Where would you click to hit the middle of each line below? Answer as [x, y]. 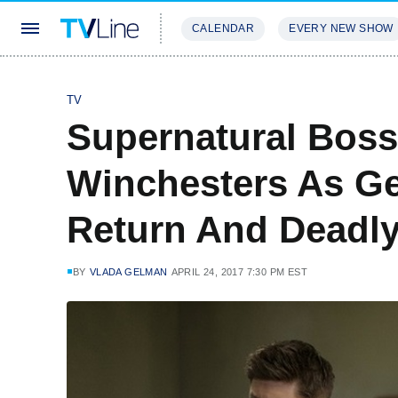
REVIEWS [304, 81]
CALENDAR [223, 28]
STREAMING [218, 81]
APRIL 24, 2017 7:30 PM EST [239, 272]
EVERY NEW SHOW [341, 28]
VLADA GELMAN [128, 272]
